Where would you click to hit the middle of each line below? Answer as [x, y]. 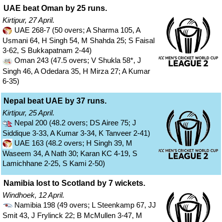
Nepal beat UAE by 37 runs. [55, 101]
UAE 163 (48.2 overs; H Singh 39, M [72, 143]
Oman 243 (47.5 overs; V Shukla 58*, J [77, 60]
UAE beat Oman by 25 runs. [55, 8]
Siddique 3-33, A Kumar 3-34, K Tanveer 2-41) [76, 133]
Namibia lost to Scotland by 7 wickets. [74, 183]
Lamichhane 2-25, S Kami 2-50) [54, 163]
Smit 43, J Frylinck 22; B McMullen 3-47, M [72, 215]
